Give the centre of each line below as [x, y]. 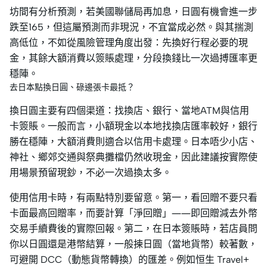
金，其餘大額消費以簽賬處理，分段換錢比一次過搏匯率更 [133, 58]
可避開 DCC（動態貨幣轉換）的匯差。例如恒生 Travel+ [129, 260]
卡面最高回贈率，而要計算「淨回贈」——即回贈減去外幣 [133, 213]
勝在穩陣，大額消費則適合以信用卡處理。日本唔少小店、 [133, 142]
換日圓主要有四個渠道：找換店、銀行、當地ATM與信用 [129, 111]
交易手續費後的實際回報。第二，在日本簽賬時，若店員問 [133, 229]
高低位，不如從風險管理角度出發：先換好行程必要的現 [129, 43]
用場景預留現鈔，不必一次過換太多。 [91, 173]
